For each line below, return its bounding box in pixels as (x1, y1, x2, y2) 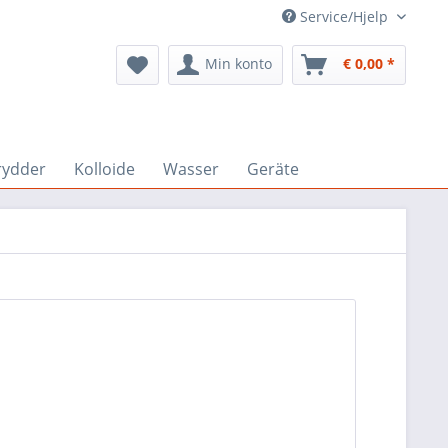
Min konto (205, 54, 272, 73)
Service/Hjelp (296, 7, 392, 26)
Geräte (247, 158, 299, 180)
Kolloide (74, 158, 135, 180)
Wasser (163, 158, 219, 180)
